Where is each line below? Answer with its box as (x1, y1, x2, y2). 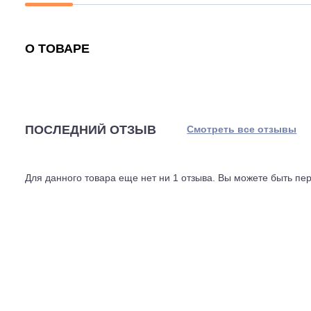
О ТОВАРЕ (27, 113, 99, 129)
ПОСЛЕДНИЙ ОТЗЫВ (27, 203, 174, 219)
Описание (27, 43, 81, 56)
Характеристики (125, 43, 213, 56)
